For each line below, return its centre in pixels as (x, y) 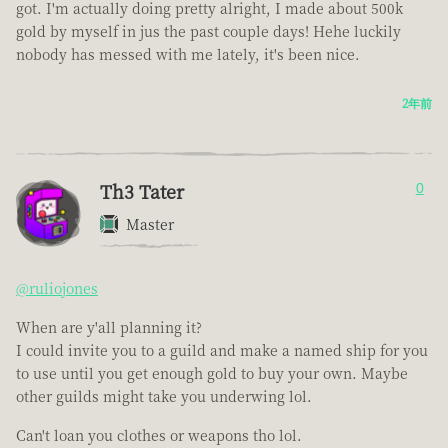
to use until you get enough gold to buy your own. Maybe (212, 373)
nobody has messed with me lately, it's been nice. (188, 54)
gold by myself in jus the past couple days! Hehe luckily (208, 31)
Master (150, 224)
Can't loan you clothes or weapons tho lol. (159, 435)
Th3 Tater (142, 191)
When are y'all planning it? (109, 327)
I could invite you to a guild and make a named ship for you (222, 350)
